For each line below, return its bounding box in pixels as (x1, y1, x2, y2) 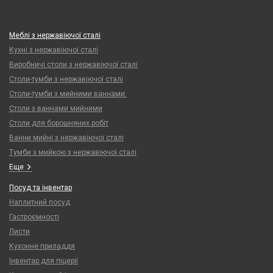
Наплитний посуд (9, 198, 70, 207)
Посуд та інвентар (9, 183, 72, 192)
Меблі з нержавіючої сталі (9, 31, 101, 40)
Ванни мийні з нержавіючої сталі (9, 133, 124, 142)
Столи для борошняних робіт (9, 119, 108, 127)
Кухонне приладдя (9, 242, 75, 250)
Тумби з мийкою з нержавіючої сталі (9, 148, 136, 157)
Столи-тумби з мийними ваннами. (9, 90, 127, 98)
